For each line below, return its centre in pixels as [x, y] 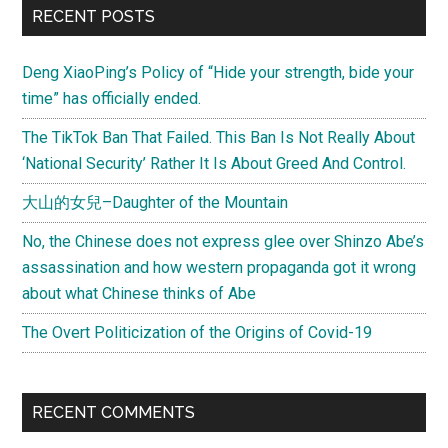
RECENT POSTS [94, 16]
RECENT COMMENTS [114, 412]
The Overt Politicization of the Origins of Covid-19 [197, 332]
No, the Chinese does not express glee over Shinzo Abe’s [223, 241]
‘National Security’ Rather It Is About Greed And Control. [214, 163]
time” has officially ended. [112, 98]
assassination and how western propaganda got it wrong [219, 267]
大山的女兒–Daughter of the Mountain [155, 202]
